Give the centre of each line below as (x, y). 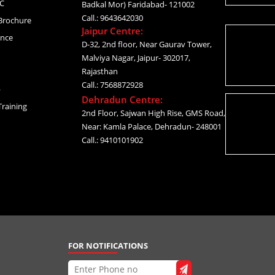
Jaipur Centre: (112, 30)
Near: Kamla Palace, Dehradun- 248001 (151, 126)
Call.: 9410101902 (112, 140)
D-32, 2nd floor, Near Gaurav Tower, (146, 44)
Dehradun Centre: (122, 99)
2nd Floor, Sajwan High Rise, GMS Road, (153, 113)
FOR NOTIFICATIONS (108, 245)
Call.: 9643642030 (112, 17)
